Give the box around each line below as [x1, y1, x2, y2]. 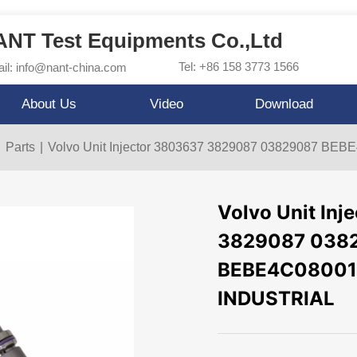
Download [255, 96, 314, 112]
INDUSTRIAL [218, 286, 335, 310]
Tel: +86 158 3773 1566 [178, 60, 299, 74]
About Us [22, 96, 77, 112]
